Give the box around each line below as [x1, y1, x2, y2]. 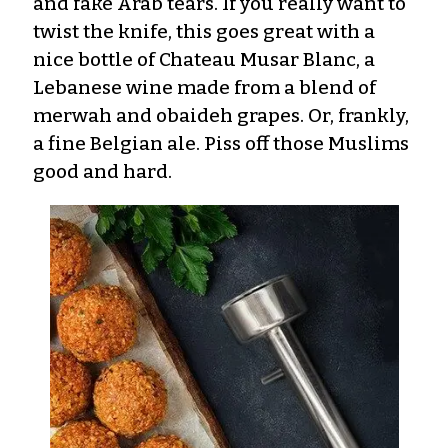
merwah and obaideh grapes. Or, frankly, [33, 103, 409, 127]
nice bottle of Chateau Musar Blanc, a [33, 47, 375, 71]
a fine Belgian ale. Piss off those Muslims [33, 131, 409, 155]
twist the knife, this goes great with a [33, 19, 375, 43]
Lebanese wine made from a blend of [33, 75, 376, 99]
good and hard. [33, 159, 172, 183]
